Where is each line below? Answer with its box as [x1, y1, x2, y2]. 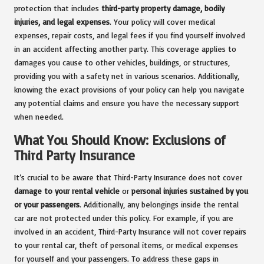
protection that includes [14, 2, 101, 13]
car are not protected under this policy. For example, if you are [14, 212, 233, 223]
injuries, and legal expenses [14, 16, 110, 27]
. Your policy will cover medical [110, 16, 215, 27]
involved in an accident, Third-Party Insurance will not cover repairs [14, 226, 246, 236]
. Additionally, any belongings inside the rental [80, 199, 239, 209]
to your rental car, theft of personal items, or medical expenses [14, 239, 238, 250]
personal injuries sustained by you [131, 185, 248, 196]
